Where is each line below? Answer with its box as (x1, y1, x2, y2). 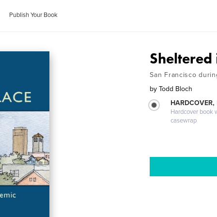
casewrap (170, 117, 197, 124)
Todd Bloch (159, 85, 193, 93)
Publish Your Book (9, 11, 58, 19)
